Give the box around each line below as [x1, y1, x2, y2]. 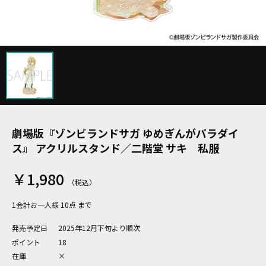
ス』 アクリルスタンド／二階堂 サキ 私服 [12, 140, 219, 156]
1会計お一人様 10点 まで [12, 199, 92, 210]
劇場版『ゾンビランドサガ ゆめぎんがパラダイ [12, 125, 239, 141]
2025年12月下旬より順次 [58, 223, 140, 233]
